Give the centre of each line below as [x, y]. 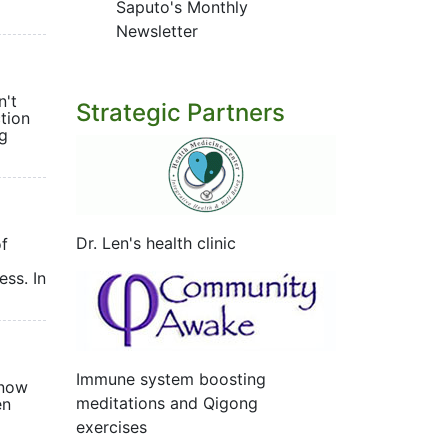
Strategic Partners [180, 112]
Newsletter [157, 31]
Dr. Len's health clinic [156, 243]
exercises [111, 427]
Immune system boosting [171, 379]
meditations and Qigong [167, 403]
